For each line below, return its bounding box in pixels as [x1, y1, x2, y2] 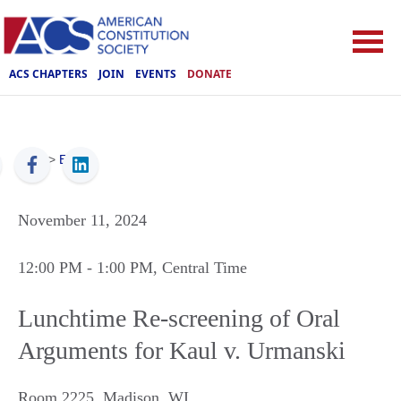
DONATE [187, 65, 232, 81]
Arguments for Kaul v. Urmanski [18, 337, 346, 364]
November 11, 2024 [18, 211, 147, 229]
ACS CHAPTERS [9, 65, 88, 81]
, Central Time [153, 259, 247, 277]
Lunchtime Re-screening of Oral [18, 304, 340, 332]
